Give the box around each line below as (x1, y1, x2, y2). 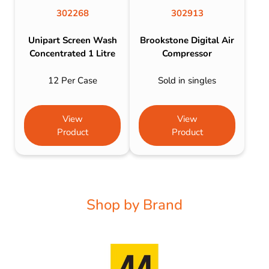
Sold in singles (158, 74, 217, 86)
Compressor (162, 47, 213, 60)
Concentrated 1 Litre (29, 47, 116, 60)
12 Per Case (47, 74, 97, 86)
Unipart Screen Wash (28, 34, 117, 47)
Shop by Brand (86, 195, 183, 214)
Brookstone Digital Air (140, 34, 235, 47)
